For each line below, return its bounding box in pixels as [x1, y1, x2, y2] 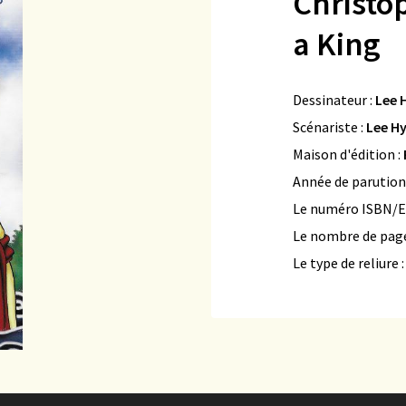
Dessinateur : [293, 91, 375, 109]
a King [293, 24, 381, 64]
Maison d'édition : [293, 145, 403, 163]
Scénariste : [293, 118, 366, 136]
